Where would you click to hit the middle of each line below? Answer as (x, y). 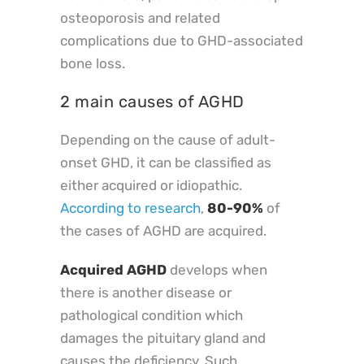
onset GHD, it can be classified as (166, 163)
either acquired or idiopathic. (151, 186)
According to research (130, 208)
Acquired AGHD (113, 270)
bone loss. (93, 64)
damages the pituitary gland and (163, 338)
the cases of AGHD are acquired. (163, 231)
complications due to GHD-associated (182, 41)
